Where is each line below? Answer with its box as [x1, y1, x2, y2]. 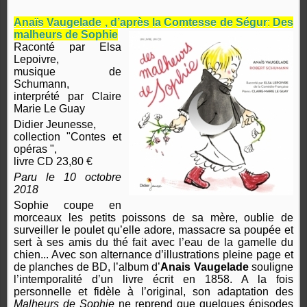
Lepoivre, [14, 53, 59, 66]
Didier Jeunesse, [14, 119, 96, 131]
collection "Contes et [14, 131, 121, 143]
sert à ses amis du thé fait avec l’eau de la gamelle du [14, 236, 293, 249]
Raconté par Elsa [14, 41, 121, 53]
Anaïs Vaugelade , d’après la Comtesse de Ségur [14, 16, 267, 29]
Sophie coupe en [14, 199, 121, 212]
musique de [14, 66, 121, 78]
